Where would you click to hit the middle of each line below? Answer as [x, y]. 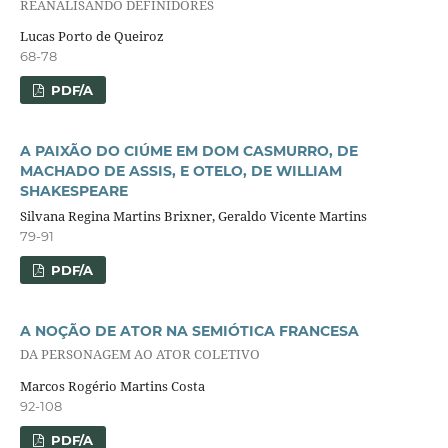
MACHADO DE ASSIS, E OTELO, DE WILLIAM [180, 171]
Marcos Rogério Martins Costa [112, 385]
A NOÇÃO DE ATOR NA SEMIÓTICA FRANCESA [189, 331]
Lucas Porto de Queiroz [91, 36]
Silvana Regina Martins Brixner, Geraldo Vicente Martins [193, 216]
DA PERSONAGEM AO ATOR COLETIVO [139, 354]
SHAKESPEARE [73, 191]
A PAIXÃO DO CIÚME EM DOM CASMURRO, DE [188, 151]
